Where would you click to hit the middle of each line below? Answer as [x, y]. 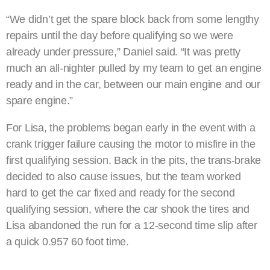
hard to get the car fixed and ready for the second [121, 193]
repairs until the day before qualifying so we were [120, 35]
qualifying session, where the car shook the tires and [128, 209]
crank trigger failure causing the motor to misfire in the [131, 144]
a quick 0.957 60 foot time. [67, 241]
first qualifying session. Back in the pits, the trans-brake [134, 160]
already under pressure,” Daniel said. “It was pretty [123, 52]
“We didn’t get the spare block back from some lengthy [133, 19]
